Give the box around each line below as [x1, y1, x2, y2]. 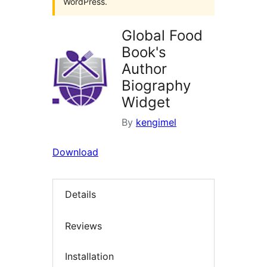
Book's [122, 44, 166, 61]
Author [122, 60, 167, 77]
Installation [65, 250, 114, 263]
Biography [122, 77, 191, 94]
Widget [122, 94, 170, 111]
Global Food [122, 27, 203, 44]
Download [52, 146, 98, 158]
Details [65, 188, 96, 201]
